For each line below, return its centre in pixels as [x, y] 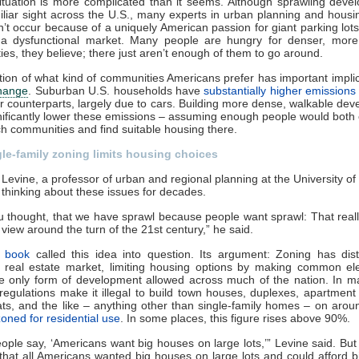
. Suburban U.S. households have [116, 90]
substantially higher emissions [280, 90]
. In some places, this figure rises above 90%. [235, 318]
